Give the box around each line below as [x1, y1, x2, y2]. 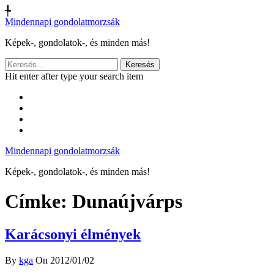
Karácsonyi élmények [5, 226, 141, 242]
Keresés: [4, 57, 37, 68]
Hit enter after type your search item [5, 71, 143, 81]
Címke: [5, 190, 72, 213]
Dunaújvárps [72, 190, 182, 213]
